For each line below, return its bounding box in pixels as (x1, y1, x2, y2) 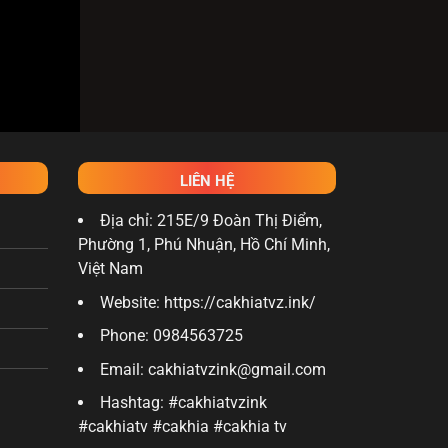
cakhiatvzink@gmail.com (148, 359, 327, 379)
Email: (100, 359, 149, 379)
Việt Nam (78, 259, 144, 278)
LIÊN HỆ (180, 171, 235, 190)
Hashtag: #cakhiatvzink (100, 393, 268, 413)
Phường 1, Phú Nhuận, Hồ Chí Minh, (78, 235, 331, 254)
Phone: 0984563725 (100, 326, 244, 346)
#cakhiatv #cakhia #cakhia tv (78, 417, 288, 437)
